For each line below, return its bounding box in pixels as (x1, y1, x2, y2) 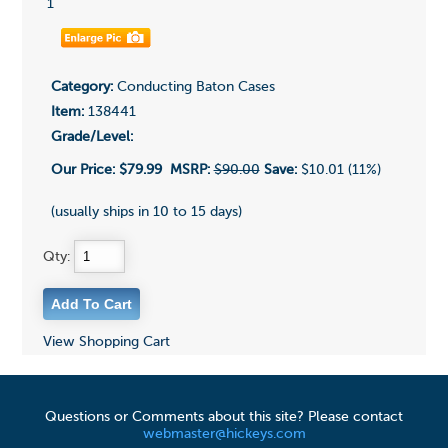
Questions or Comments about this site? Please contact (45, 410, 403, 425)
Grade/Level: (50, 130, 133, 145)
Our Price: (50, 163, 119, 178)
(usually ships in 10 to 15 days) (50, 205, 242, 220)
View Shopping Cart (42, 335, 170, 350)
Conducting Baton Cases (112, 80, 275, 95)
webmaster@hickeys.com (142, 427, 306, 442)
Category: (50, 80, 113, 95)
